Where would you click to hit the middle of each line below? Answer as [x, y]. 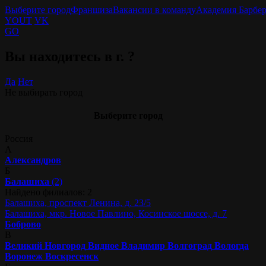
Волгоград [190, 246]
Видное [103, 246]
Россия [19, 139]
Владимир [143, 246]
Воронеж [24, 256]
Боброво [23, 224]
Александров [33, 160]
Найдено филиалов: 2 [48, 192]
